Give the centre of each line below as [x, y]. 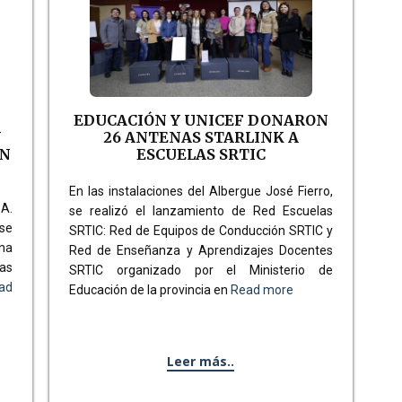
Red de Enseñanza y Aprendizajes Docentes [201, 250]
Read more [262, 289]
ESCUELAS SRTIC [201, 154]
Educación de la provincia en [149, 289]
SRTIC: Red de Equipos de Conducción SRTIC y [201, 230]
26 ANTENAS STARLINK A [201, 137]
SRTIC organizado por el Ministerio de [201, 270]
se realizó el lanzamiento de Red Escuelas [201, 210]
